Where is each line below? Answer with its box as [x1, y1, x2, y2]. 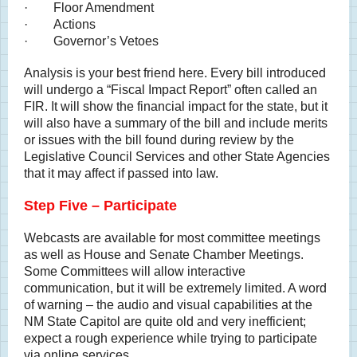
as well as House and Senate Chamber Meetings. [24, 248, 304, 261]
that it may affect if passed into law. [24, 167, 225, 180]
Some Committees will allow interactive [24, 265, 245, 278]
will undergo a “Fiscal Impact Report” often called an [24, 83, 317, 96]
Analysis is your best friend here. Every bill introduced [24, 66, 326, 80]
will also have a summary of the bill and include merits [24, 116, 328, 130]
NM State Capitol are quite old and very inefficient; [24, 315, 306, 328]
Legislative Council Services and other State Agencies [24, 150, 330, 163]
